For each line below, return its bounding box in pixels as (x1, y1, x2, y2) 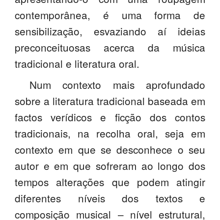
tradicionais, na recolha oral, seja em (15, 126, 205, 141)
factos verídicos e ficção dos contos (15, 110, 205, 125)
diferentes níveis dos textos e (15, 191, 205, 206)
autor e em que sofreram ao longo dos (15, 158, 205, 173)
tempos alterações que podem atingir (15, 174, 205, 190)
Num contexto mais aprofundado (29, 77, 205, 92)
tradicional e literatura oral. (15, 56, 139, 71)
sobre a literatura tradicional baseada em (15, 93, 205, 109)
